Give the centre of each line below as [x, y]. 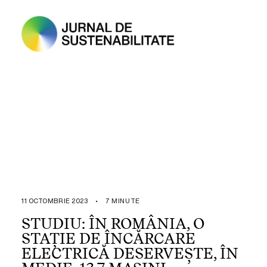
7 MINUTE [123, 201]
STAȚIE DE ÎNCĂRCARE [108, 238]
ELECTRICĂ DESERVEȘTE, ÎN [130, 253]
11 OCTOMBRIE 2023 [55, 201]
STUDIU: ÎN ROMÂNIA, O [113, 223]
